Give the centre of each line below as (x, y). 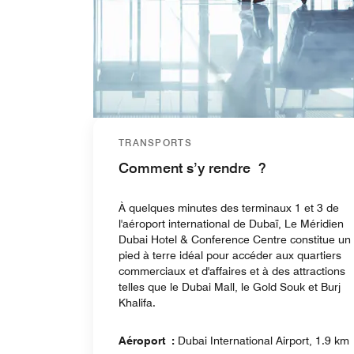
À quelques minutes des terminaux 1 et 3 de (229, 207)
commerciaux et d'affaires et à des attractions (232, 271)
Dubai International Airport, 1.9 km (264, 340)
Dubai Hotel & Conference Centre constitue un (235, 239)
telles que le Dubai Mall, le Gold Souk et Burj (230, 286)
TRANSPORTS (155, 142)
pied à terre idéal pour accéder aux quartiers (230, 255)
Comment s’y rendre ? (192, 168)
